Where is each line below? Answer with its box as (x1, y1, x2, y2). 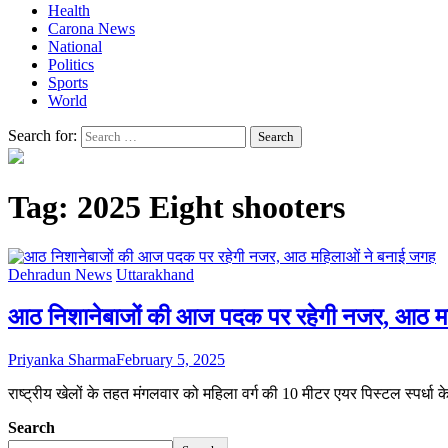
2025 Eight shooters (77, 189, 345, 226)
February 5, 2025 (116, 350, 225, 368)
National (48, 38, 102, 55)
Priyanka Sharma (8, 350, 116, 368)
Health (48, 2, 90, 19)
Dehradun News (8, 265, 112, 283)
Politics (48, 56, 94, 73)
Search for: (8, 127, 77, 144)
